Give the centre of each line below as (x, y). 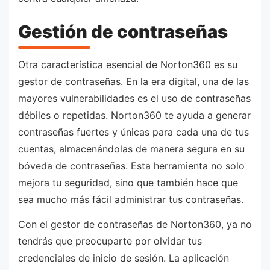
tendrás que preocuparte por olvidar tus (110, 241)
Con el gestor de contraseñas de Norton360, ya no (135, 224)
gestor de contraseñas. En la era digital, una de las (133, 81)
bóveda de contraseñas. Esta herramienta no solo (131, 165)
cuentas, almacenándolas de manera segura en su (131, 149)
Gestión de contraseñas (123, 32)
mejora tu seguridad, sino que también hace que (128, 182)
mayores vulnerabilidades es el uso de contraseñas (134, 98)
